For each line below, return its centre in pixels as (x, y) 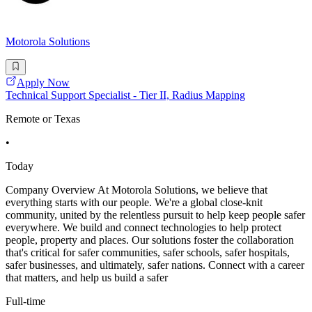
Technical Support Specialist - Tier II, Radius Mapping (125, 95)
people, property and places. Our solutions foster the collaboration (150, 240)
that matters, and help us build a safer (87, 277)
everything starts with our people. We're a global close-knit (134, 202)
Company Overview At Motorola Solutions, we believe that (136, 189)
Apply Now (43, 82)
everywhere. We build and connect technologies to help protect (143, 227)
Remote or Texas (43, 118)
